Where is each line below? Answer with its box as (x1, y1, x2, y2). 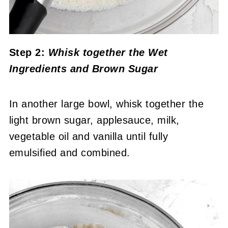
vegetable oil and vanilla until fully (9, 131, 168, 142)
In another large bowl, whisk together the (9, 98, 204, 110)
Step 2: (9, 47, 48, 59)
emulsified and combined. (9, 147, 134, 159)
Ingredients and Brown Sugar (9, 63, 158, 75)
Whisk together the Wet (48, 47, 168, 59)
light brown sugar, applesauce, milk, (9, 115, 180, 126)
